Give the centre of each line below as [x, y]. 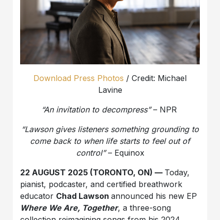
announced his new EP [154, 196]
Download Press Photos [79, 78]
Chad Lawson [84, 196]
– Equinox [125, 152]
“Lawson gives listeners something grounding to [110, 129]
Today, [177, 172]
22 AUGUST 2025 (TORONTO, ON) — [93, 172]
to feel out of [166, 141]
